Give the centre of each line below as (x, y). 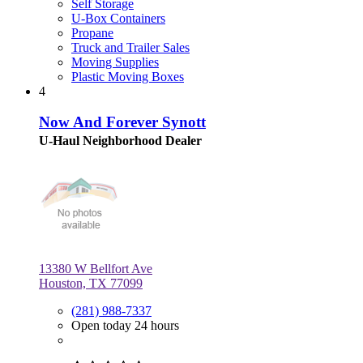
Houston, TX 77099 (91, 284)
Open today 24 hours (125, 326)
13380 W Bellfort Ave (96, 269)
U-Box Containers (118, 18)
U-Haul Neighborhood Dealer (120, 141)
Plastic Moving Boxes (128, 76)
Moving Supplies (115, 62)
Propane (92, 32)
